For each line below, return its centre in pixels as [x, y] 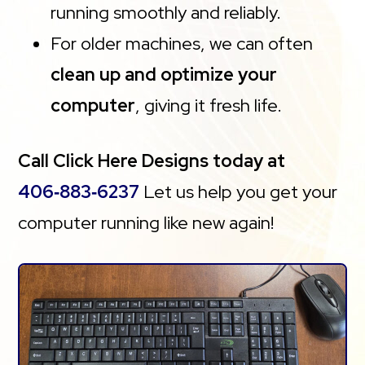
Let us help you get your [239, 192]
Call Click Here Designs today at [152, 161]
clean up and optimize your [164, 75]
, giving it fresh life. [209, 106]
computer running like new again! [146, 223]
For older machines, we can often [182, 44]
